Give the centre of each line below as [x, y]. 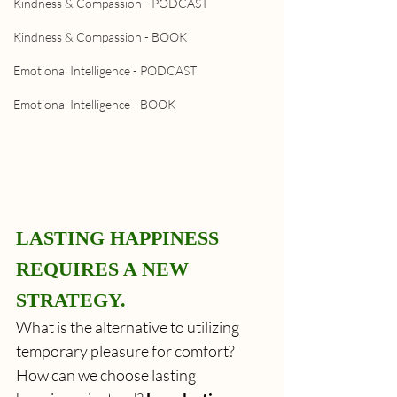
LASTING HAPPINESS [120, 237]
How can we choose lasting [107, 374]
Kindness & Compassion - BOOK [100, 37]
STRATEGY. [71, 300]
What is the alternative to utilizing [129, 327]
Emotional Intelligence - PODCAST [105, 70]
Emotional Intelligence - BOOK [94, 104]
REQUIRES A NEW [105, 269]
